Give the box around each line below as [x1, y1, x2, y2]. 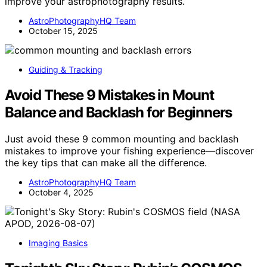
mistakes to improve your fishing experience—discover [5, 144, 254, 157]
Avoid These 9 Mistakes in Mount [5, 86, 214, 104]
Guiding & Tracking [29, 64, 103, 75]
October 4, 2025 [29, 187, 94, 197]
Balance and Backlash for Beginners [5, 104, 232, 122]
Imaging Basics [29, 237, 88, 248]
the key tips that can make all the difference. [5, 156, 207, 169]
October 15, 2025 [29, 26, 98, 36]
